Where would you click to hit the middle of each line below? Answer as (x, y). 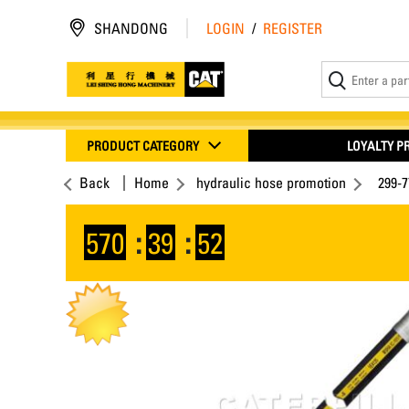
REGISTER (293, 28)
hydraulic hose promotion (271, 183)
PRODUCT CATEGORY (144, 146)
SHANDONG (131, 28)
